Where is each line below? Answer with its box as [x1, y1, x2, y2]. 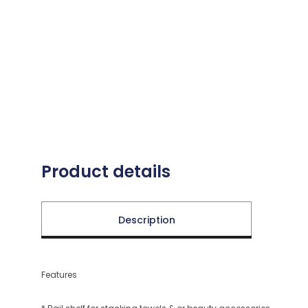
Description [118, 213, 175, 228]
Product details [41, 160, 170, 184]
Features [41, 269, 77, 281]
